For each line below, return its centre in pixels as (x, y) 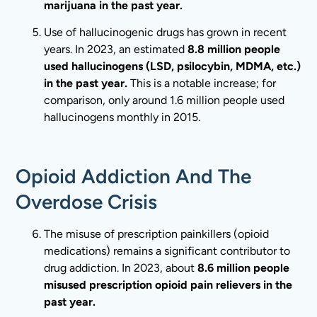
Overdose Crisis (87, 201)
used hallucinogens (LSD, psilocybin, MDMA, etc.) (173, 66)
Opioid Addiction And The (134, 176)
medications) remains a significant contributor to (167, 250)
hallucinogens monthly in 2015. (122, 117)
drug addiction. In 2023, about (121, 267)
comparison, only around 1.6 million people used (165, 100)
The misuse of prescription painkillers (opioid (157, 234)
